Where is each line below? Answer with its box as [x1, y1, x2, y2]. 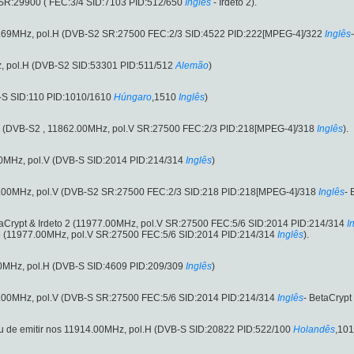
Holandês [293, 323, 335, 335]
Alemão [175, 59, 209, 71]
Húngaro [114, 91, 152, 103]
